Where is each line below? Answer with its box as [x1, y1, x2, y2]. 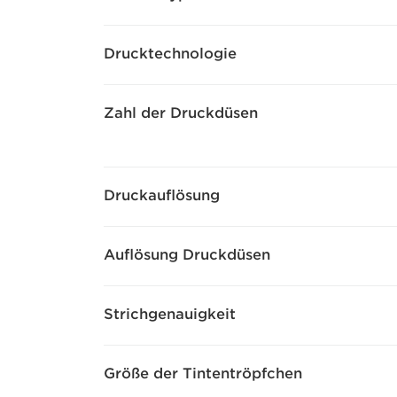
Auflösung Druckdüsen [104, 246, 270, 263]
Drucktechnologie [104, 45, 237, 62]
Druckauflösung [104, 187, 220, 204]
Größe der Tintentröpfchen [104, 365, 302, 382]
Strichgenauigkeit [104, 306, 236, 323]
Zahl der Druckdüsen [104, 105, 258, 121]
